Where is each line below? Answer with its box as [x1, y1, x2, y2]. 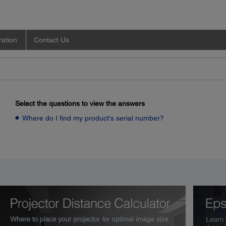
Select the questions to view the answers [15, 99, 145, 107]
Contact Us [33, 35, 69, 44]
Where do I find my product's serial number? [22, 114, 164, 122]
